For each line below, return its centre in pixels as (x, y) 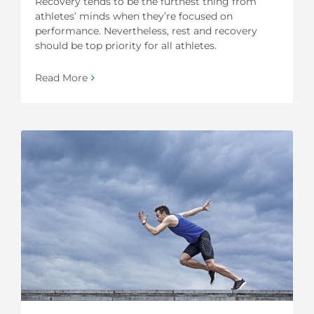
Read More (61, 77)
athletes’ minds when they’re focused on (134, 16)
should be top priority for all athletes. (126, 45)
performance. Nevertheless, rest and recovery (146, 30)
